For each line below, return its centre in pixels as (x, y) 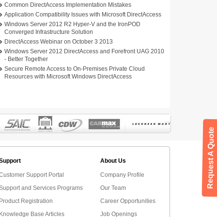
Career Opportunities (128, 201)
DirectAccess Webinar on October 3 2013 (59, 42)
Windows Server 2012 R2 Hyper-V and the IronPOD (72, 24)
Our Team (113, 188)
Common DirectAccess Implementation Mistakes (68, 5)
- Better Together (26, 59)
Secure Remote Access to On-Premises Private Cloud (75, 69)
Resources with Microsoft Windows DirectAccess (68, 77)
